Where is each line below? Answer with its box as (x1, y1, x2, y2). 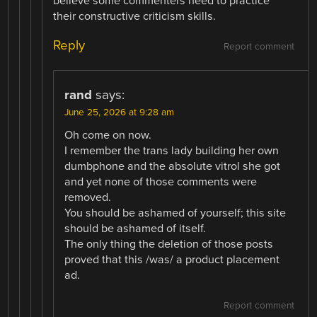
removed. (64, 190, 112, 204)
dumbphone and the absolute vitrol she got (64, 158, 281, 173)
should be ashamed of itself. (64, 221, 207, 236)
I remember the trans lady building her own (64, 143, 279, 158)
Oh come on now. (64, 127, 152, 142)
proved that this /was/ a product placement (64, 252, 280, 267)
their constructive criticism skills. (53, 8, 217, 23)
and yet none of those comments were (64, 174, 258, 189)
